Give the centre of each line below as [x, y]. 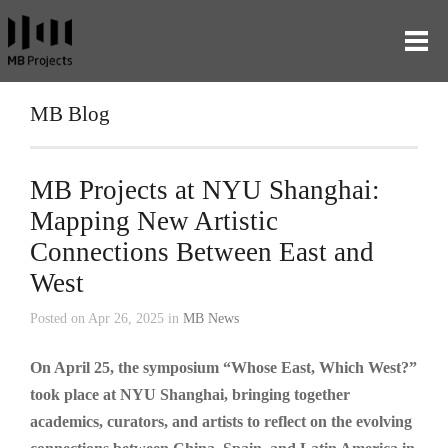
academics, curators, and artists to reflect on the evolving [221, 421]
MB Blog [70, 113]
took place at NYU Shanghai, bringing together [190, 394]
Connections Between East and [202, 252]
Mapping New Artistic [154, 221]
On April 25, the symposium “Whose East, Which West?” [223, 367]
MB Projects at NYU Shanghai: [205, 190]
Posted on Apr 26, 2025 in [106, 318]
